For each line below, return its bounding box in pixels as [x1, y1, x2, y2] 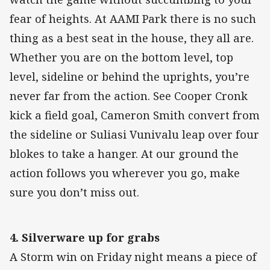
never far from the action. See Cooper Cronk [10, 89, 248, 104]
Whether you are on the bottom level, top [10, 50, 233, 65]
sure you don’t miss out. [10, 185, 139, 200]
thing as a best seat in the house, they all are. [10, 31, 254, 46]
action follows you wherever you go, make [10, 166, 240, 181]
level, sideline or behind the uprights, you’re [10, 69, 250, 84]
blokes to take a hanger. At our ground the [10, 146, 239, 162]
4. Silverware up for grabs [10, 230, 160, 245]
